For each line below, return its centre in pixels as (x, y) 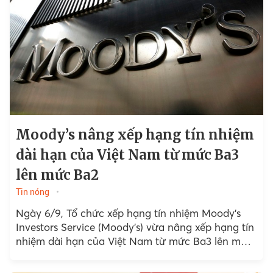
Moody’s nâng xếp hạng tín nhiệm (135, 135)
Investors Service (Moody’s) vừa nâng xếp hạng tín (135, 227)
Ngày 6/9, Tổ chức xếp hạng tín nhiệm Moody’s (128, 213)
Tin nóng (32, 192)
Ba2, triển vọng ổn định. (72, 255)
